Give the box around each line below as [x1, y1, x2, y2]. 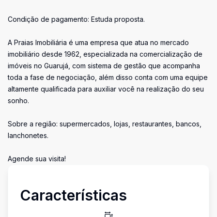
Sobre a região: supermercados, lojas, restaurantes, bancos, [8, 120, 201, 128]
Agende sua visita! [8, 155, 66, 163]
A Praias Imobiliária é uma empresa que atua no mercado [8, 38, 189, 46]
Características [20, 186, 127, 204]
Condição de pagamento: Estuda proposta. [8, 15, 145, 23]
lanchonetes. [8, 131, 48, 139]
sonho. [8, 96, 29, 105]
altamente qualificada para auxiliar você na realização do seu [8, 85, 204, 93]
